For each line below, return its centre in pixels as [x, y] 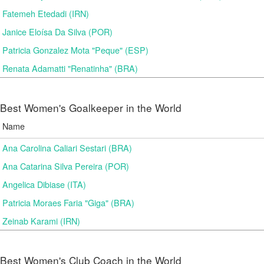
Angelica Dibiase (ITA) [44, 184]
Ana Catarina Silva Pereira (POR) [66, 166]
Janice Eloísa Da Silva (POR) [57, 32]
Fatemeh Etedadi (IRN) [46, 13]
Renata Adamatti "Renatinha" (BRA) [70, 68]
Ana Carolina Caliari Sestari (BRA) [67, 148]
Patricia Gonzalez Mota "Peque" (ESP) [75, 50]
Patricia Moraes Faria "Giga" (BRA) [68, 202]
